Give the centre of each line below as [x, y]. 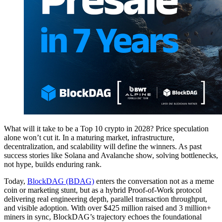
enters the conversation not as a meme [154, 181]
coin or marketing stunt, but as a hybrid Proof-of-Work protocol [103, 190]
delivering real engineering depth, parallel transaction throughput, [106, 199]
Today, [16, 181]
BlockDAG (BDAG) [61, 181]
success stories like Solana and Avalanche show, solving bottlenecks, [111, 155]
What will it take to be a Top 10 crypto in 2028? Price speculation [106, 128]
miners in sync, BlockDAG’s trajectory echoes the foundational [103, 217]
